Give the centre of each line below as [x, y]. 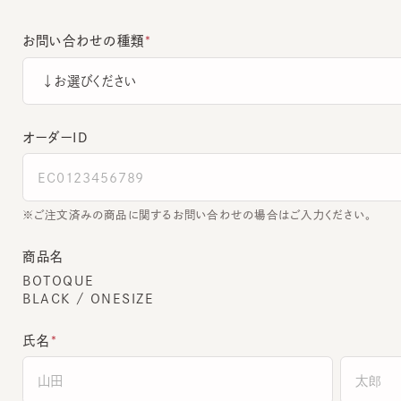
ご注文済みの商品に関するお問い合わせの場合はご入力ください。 [183, 195]
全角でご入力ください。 [75, 391]
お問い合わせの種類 [68, 26]
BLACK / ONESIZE [72, 276]
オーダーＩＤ [40, 119]
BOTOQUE [43, 258]
